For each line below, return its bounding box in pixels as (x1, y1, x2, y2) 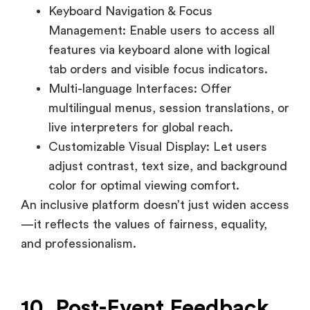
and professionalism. (21, 166, 136, 179)
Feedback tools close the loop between (21, 291, 241, 304)
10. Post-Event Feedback (21, 226, 269, 248)
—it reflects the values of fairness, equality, (21, 147, 267, 160)
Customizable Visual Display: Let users (48, 69, 267, 82)
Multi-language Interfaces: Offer (48, 11, 232, 24)
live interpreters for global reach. (48, 50, 233, 63)
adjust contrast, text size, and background (48, 89, 287, 102)
